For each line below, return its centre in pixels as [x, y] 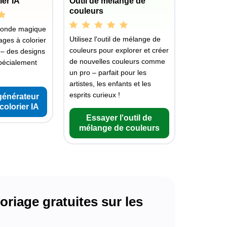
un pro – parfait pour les [108, 73]
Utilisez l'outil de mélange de [115, 39]
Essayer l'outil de [119, 118]
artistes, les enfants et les [110, 84]
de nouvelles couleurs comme [117, 62]
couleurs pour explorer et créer [119, 50]
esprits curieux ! [94, 95]
